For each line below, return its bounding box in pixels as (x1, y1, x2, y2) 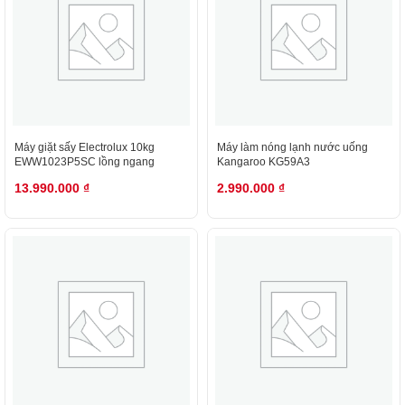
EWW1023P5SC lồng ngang (14, 155, 155, 168)
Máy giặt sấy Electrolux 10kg (14, 141, 155, 154)
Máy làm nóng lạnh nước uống (217, 141, 368, 154)
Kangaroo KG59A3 (217, 155, 310, 168)
